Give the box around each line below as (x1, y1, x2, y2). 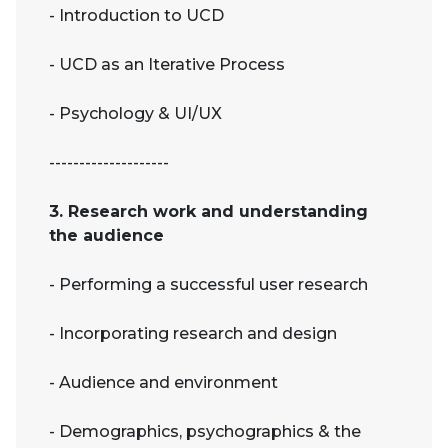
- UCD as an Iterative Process (49, 55, 285, 75)
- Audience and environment (49, 373, 278, 393)
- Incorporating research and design (49, 324, 337, 344)
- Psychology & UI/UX (49, 104, 222, 124)
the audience (49, 226, 164, 246)
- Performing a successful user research (49, 275, 368, 295)
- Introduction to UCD (49, 6, 224, 26)
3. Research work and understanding (49, 202, 368, 222)
